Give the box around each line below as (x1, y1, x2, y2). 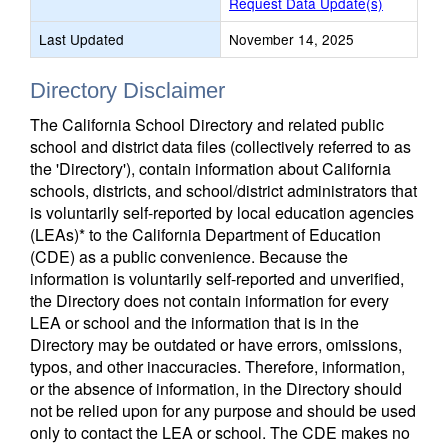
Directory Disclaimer (30, 78, 225, 103)
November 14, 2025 (229, 29, 354, 49)
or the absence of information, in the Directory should (30, 377, 402, 400)
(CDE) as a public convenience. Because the (30, 245, 348, 268)
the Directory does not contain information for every (30, 289, 389, 312)
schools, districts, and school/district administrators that (30, 179, 417, 202)
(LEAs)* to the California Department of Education (30, 223, 381, 246)
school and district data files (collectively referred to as (30, 135, 411, 158)
